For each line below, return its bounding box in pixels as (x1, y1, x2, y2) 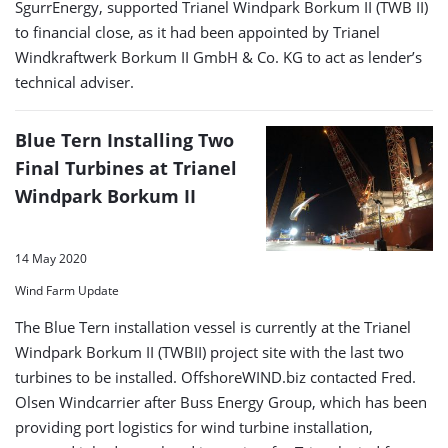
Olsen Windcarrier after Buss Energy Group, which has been (15, 392, 427, 413)
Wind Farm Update (15, 282, 119, 300)
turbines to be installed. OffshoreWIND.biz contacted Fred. (15, 367, 416, 388)
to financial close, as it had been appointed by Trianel (15, 21, 380, 42)
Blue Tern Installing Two (15, 127, 234, 152)
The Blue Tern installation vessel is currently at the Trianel (15, 317, 411, 338)
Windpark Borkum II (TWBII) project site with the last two (15, 342, 404, 363)
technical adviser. (15, 71, 134, 92)
